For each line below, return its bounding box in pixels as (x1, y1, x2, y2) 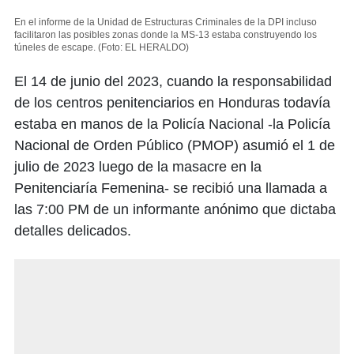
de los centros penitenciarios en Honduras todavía (14, 94, 330, 111)
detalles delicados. (14, 222, 131, 239)
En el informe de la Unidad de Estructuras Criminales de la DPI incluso (14, 16, 317, 28)
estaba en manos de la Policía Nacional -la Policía (14, 115, 330, 132)
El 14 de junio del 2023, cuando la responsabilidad (14, 73, 332, 89)
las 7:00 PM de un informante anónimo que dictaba (14, 201, 336, 217)
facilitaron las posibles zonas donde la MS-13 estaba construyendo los (14, 28, 317, 40)
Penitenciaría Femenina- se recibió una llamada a (14, 179, 327, 196)
